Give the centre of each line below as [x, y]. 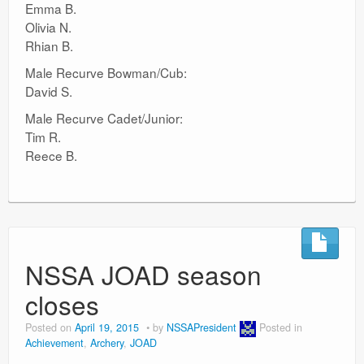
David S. [49, 91]
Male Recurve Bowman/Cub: [106, 72]
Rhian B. [49, 45]
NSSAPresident [201, 328]
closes [62, 304]
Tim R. [43, 136]
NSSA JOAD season [143, 274]
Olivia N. [48, 27]
